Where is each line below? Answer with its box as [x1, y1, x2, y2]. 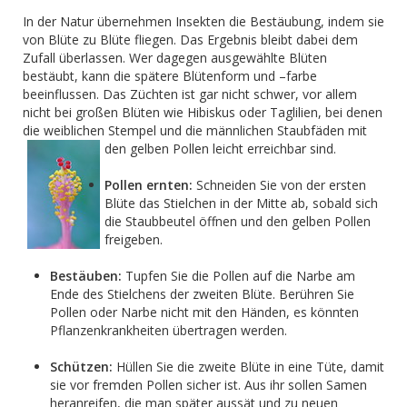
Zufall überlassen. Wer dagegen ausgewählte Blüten [23, 49, 327, 66]
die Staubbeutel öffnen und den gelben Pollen [104, 213, 371, 230]
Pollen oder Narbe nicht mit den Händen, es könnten [50, 303, 359, 321]
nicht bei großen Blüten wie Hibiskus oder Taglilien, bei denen [23, 104, 382, 121]
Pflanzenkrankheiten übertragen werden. [50, 322, 287, 339]
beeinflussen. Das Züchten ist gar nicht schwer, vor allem [23, 85, 357, 103]
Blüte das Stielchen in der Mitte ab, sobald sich [104, 194, 378, 212]
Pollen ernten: [104, 176, 193, 194]
